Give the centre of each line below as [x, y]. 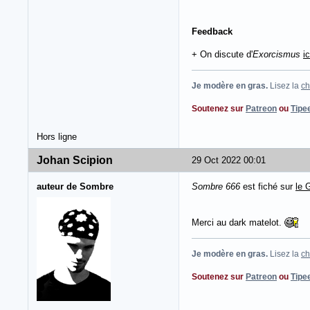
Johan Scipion [75, 160]
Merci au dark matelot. [238, 222]
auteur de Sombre [75, 186]
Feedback [212, 31]
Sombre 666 [216, 186]
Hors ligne [57, 136]
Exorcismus [276, 54]
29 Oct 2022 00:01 [229, 160]
